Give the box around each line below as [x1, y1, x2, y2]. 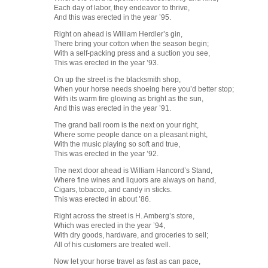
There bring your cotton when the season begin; [54, 39, 209, 48]
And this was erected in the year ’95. [54, 13, 171, 22]
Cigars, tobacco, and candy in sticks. [54, 185, 172, 194]
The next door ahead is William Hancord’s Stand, [54, 166, 212, 175]
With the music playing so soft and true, [54, 140, 180, 149]
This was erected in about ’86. [54, 195, 151, 204]
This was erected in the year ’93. [54, 59, 159, 68]
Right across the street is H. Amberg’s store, [54, 212, 194, 221]
